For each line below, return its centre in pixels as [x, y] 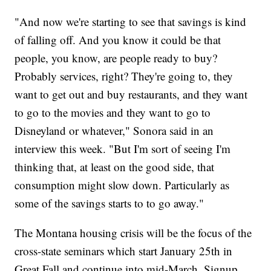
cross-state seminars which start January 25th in [124, 250]
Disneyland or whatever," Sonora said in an [114, 130]
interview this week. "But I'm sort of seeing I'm [123, 148]
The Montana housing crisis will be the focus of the [133, 232]
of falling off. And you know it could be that [118, 39]
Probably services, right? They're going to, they [124, 76]
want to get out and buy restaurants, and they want [131, 94]
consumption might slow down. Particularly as [122, 184]
